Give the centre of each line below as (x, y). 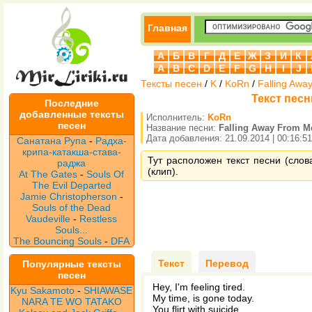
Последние (72, 103)
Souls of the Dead (72, 208)
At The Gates (48, 174)
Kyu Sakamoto (43, 290)
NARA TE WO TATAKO (72, 302)
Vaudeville (50, 219)
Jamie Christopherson (69, 196)
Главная (167, 28)
